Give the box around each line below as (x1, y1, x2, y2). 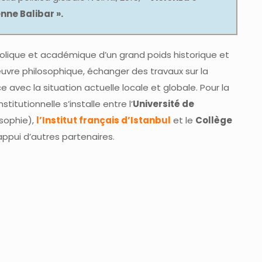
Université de (133, 97, 194, 110)
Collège (195, 113, 232, 126)
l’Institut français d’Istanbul (36, 113, 171, 126)
